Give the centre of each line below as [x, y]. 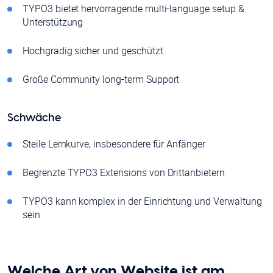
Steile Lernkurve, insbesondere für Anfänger [114, 144]
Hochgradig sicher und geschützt [93, 51]
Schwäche [34, 119]
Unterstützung [53, 22]
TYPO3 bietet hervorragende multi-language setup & [133, 9]
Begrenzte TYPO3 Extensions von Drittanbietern [124, 173]
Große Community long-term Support [101, 80]
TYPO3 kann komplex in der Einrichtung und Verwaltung [142, 201]
